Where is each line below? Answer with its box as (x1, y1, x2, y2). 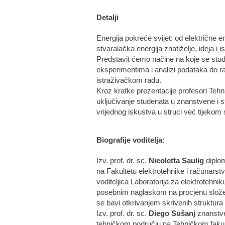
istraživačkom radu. (96, 76, 161, 84)
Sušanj (171, 209, 195, 217)
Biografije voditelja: (96, 136, 165, 144)
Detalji (96, 14, 119, 22)
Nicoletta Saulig (149, 157, 204, 165)
